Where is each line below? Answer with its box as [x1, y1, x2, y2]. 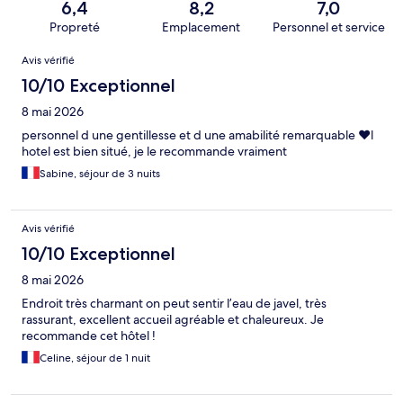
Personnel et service [272, 19, 385, 36]
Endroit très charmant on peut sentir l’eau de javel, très [22, 295, 327, 312]
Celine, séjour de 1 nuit [40, 351, 150, 366]
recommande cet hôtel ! [22, 327, 156, 345]
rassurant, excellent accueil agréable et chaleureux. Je [22, 311, 324, 328]
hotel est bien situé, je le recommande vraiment [22, 143, 287, 160]
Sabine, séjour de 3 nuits [40, 166, 160, 182]
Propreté [49, 19, 100, 36]
